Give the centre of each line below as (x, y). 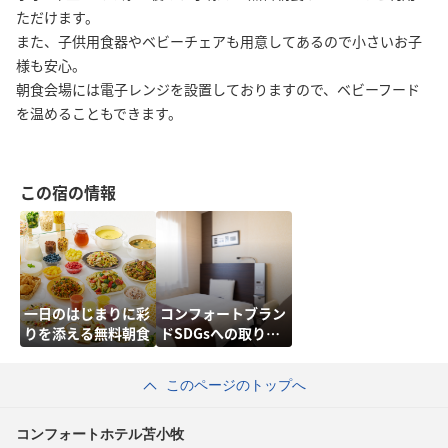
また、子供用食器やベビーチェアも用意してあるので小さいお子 (219, 40)
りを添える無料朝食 (87, 332)
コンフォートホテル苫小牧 (100, 433)
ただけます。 (57, 16)
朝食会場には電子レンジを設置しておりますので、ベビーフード (218, 88)
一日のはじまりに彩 (87, 312)
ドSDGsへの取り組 (220, 332)
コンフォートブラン (223, 312)
